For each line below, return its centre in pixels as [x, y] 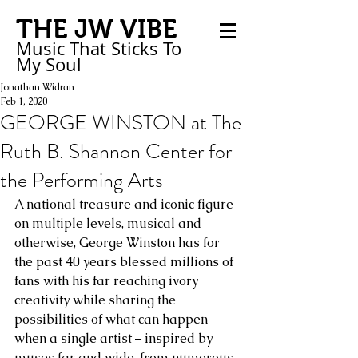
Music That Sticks [87, 48]
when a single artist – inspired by [115, 338]
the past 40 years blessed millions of [125, 262]
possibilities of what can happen [113, 319]
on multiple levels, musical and [109, 223]
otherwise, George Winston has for [119, 243]
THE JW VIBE [97, 29]
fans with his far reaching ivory [108, 281]
